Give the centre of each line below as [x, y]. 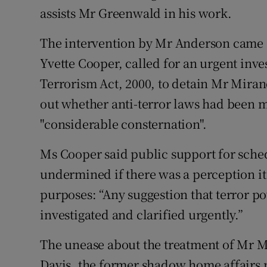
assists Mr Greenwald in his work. [136, 13]
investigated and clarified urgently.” [142, 215]
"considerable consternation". [123, 124]
